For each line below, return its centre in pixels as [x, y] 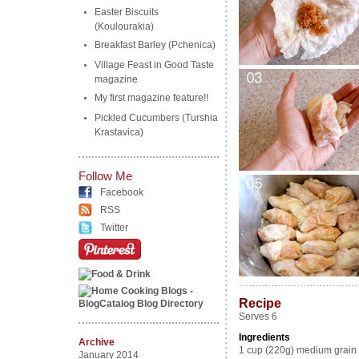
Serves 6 [258, 317]
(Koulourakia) [124, 25]
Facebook [121, 192]
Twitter [114, 228]
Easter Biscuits [126, 12]
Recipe [260, 303]
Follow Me [105, 176]
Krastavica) [119, 131]
